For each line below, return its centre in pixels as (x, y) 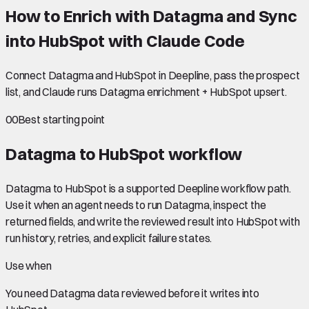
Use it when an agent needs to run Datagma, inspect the (136, 205)
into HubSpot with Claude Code (125, 40)
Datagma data (85, 293)
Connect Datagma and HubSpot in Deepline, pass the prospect (153, 75)
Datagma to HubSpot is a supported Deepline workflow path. (148, 188)
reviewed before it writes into (189, 293)
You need (28, 293)
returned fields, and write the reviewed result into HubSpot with (153, 221)
